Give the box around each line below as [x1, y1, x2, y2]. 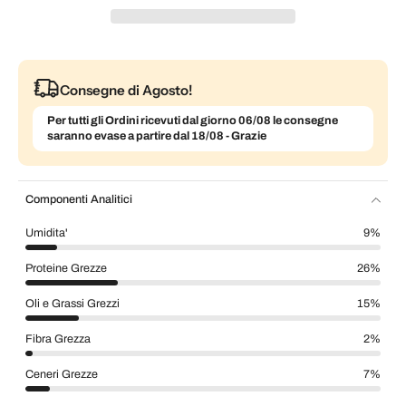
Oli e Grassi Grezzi [25, 297, 120, 311]
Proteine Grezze [25, 262, 107, 275]
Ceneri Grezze [25, 368, 98, 382]
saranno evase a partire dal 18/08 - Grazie [47, 130, 266, 143]
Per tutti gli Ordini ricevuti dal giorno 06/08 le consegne [47, 114, 338, 128]
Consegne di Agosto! [60, 81, 192, 99]
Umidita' [25, 227, 68, 240]
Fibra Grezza [25, 333, 91, 346]
